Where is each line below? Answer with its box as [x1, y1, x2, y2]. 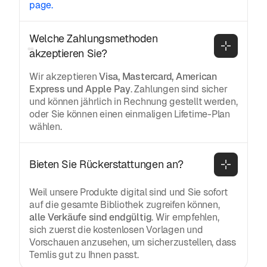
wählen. [29, 120, 62, 133]
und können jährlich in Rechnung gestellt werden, [29, 95, 238, 108]
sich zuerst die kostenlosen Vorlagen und [29, 223, 203, 236]
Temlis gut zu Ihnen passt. [29, 248, 139, 261]
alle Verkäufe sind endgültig [29, 210, 152, 223]
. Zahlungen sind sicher [130, 82, 228, 95]
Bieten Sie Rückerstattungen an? [29, 157, 184, 172]
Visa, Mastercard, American [99, 70, 217, 83]
